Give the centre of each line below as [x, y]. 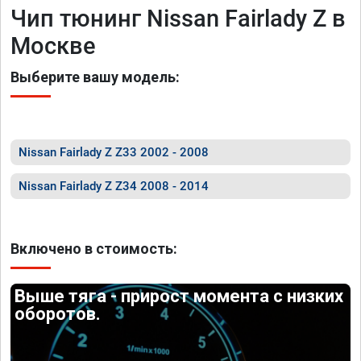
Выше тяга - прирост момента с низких [179, 296]
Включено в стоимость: [94, 249]
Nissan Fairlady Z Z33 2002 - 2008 [114, 152]
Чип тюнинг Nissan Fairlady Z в [178, 19]
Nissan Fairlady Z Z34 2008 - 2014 [114, 186]
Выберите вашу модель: [95, 77]
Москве [53, 46]
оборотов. [58, 314]
